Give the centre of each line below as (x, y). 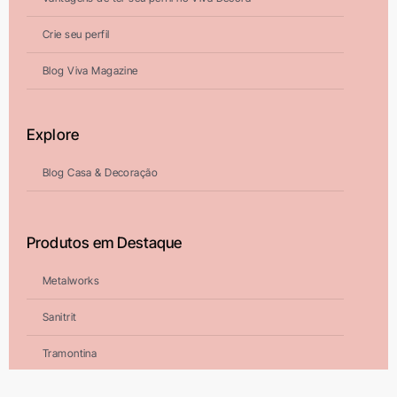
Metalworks (71, 281)
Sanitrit (59, 317)
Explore (53, 135)
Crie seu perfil (76, 35)
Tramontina (70, 354)
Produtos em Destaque (104, 243)
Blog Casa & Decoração (100, 173)
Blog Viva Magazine (90, 71)
